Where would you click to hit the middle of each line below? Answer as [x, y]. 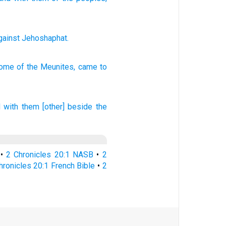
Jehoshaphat [44, 38]
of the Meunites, [46, 67]
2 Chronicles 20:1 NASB [50, 155]
